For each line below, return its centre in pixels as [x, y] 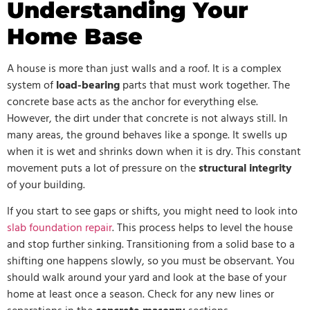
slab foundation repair [60, 229]
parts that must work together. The [205, 85]
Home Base [75, 36]
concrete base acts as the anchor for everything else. [133, 102]
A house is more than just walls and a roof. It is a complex [144, 69]
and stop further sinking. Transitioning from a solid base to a [151, 245]
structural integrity [245, 168]
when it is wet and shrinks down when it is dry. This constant [154, 152]
